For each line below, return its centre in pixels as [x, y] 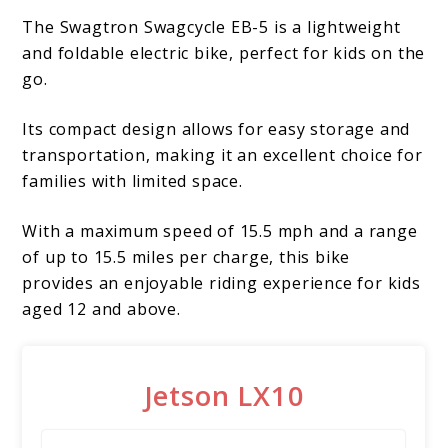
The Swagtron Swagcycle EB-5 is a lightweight [211, 27]
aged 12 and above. [101, 309]
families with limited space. [132, 181]
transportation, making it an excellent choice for [222, 155]
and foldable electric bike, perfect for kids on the [224, 53]
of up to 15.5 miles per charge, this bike [186, 257]
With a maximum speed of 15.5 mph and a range [220, 231]
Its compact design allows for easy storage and [216, 129]
